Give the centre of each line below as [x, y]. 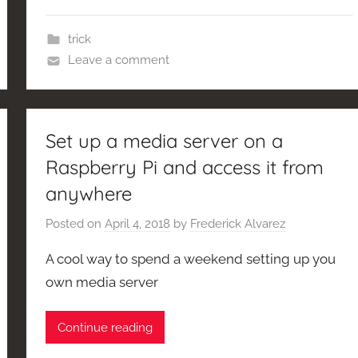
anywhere [89, 194]
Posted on [76, 223]
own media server [102, 282]
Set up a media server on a [165, 141]
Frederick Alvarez [238, 223]
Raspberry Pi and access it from [185, 167]
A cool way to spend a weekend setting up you [191, 259]
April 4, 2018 [138, 223]
